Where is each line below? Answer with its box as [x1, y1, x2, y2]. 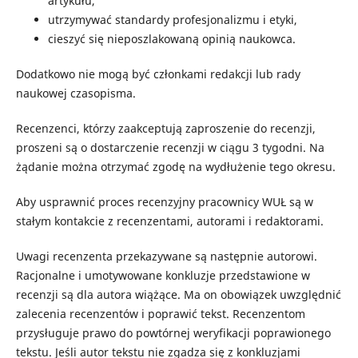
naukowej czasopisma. [15, 86, 136, 101]
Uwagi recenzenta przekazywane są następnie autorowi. [15, 249, 317, 265]
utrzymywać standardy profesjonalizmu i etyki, [47, 12, 297, 28]
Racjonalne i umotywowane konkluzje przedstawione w [15, 268, 310, 284]
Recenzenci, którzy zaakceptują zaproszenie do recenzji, [15, 121, 316, 137]
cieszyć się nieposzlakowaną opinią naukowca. [47, 31, 296, 47]
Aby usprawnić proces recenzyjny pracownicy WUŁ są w [15, 194, 313, 210]
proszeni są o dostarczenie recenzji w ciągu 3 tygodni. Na [15, 140, 324, 156]
